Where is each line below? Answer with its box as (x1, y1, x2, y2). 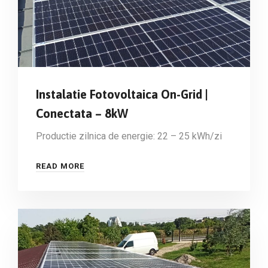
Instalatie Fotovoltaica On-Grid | (36, 87, 208, 101)
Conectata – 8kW (36, 106, 128, 120)
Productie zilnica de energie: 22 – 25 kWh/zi (36, 130, 222, 142)
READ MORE (36, 161, 84, 170)
